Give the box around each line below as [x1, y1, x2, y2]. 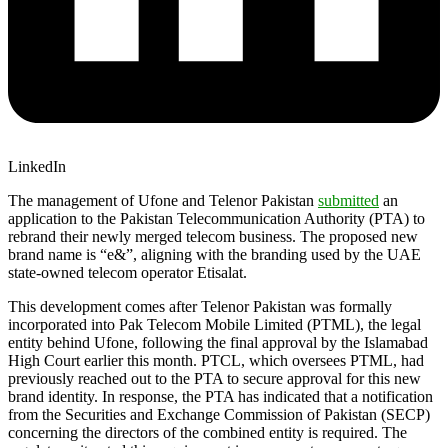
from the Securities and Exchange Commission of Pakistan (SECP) [8, 405, 430, 423]
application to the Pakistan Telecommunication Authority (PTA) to [8, 209, 425, 227]
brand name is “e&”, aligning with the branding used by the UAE [8, 245, 421, 263]
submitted [318, 191, 379, 209]
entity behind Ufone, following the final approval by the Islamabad [8, 333, 428, 351]
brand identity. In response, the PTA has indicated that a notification [8, 387, 433, 405]
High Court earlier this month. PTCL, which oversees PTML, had [8, 351, 424, 369]
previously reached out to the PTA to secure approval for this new [8, 369, 421, 387]
